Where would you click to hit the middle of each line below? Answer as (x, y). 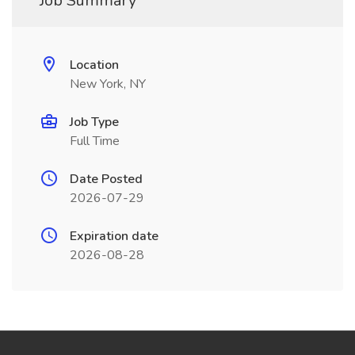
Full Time (95, 141)
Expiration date (114, 236)
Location (94, 65)
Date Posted (106, 179)
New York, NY (108, 84)
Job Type (94, 122)
